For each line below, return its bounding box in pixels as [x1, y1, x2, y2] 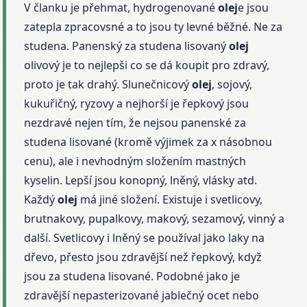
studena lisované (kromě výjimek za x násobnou [24, 134, 273, 149]
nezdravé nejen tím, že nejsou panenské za [24, 114, 247, 130]
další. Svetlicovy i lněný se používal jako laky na [24, 230, 265, 245]
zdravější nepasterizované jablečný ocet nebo [24, 287, 260, 303]
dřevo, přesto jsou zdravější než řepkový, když [24, 249, 262, 265]
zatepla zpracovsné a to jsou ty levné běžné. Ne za [24, 19, 283, 34]
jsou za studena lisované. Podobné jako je [24, 268, 241, 284]
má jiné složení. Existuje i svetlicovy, [77, 191, 263, 207]
